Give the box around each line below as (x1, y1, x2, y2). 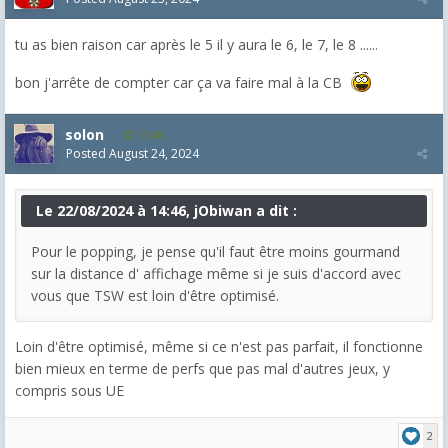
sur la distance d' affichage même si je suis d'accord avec (31, 263, 401, 283)
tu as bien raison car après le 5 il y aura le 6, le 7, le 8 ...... (15, 34, 378, 54)
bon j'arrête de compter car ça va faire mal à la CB (15, 72, 346, 92)
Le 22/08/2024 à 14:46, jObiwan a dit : (36, 200, 297, 220)
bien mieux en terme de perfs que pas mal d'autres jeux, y (15, 358, 390, 378)
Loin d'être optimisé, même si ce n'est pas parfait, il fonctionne (15, 336, 423, 356)
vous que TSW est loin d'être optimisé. (31, 285, 283, 305)
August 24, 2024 (109, 144, 199, 162)
